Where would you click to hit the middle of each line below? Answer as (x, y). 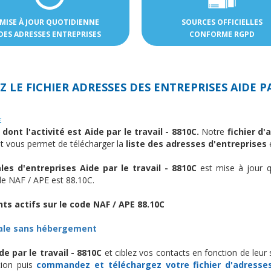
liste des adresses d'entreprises (195, 143)
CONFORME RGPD (222, 34)
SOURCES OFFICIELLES (222, 22)
